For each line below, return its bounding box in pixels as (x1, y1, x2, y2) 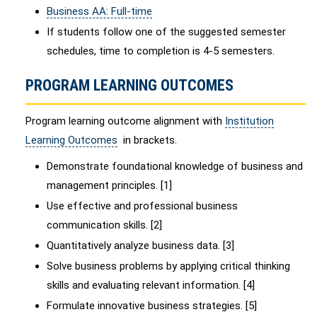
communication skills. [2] (47, 219, 162, 231)
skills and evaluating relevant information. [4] (47, 279, 255, 292)
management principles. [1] (47, 179, 172, 192)
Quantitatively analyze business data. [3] (47, 239, 234, 252)
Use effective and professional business (47, 200, 238, 212)
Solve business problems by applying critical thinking (47, 260, 290, 272)
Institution (225, 115, 274, 127)
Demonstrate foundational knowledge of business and (47, 160, 303, 173)
